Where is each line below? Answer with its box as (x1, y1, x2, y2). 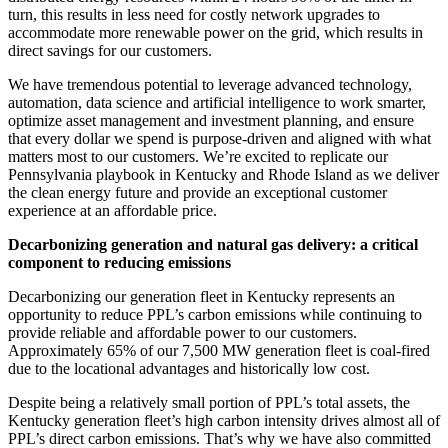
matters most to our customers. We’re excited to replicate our (8, 148, 388, 166)
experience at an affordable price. (8, 202, 221, 220)
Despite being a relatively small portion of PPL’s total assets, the (8, 394, 410, 412)
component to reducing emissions (8, 254, 231, 272)
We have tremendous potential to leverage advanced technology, (8, 76, 412, 94)
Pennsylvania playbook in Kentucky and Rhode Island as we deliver (8, 166, 439, 184)
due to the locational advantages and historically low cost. (8, 360, 374, 378)
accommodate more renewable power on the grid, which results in (8, 24, 423, 42)
